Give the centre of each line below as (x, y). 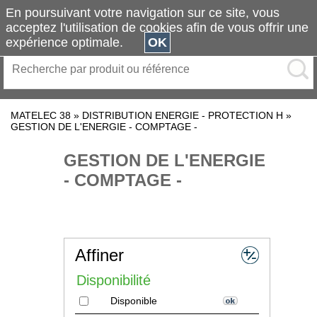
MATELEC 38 (41, 115)
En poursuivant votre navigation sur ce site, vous (143, 13)
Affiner (99, 255)
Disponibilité (114, 280)
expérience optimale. (75, 42)
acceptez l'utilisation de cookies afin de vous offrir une (157, 28)
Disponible (134, 301)
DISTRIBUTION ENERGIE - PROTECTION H (183, 115)
